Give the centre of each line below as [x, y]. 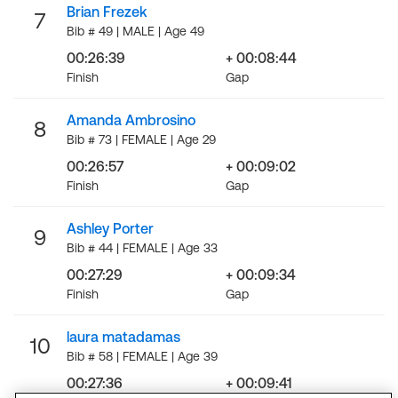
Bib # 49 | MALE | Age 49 [135, 31]
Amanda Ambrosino [131, 120]
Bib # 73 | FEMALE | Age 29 [141, 139]
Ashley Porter [110, 228]
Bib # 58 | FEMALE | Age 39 [142, 356]
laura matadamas [123, 337]
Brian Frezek [107, 12]
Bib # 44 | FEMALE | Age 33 [142, 248]
